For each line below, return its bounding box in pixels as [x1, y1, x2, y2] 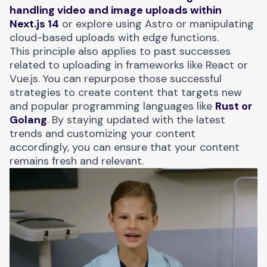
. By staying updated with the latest [47, 112, 225, 127]
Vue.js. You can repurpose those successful [10, 71, 222, 86]
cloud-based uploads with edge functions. [10, 30, 219, 45]
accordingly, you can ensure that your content [10, 139, 240, 154]
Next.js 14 [10, 16, 59, 31]
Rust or [215, 98, 252, 113]
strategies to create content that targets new [10, 85, 242, 100]
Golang [10, 112, 47, 127]
